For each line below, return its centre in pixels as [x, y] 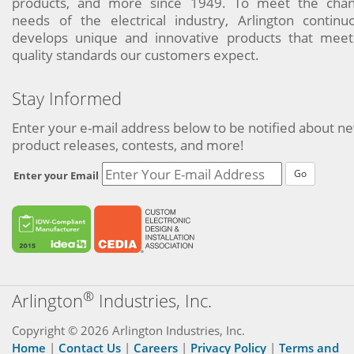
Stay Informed [67, 98]
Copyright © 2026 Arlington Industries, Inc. [128, 330]
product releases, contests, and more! [128, 145]
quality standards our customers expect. [136, 55]
